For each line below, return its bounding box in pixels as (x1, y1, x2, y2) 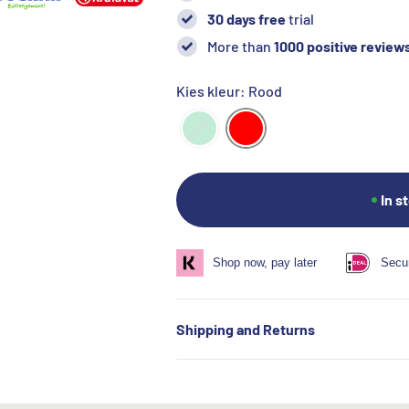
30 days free (206, 10, 288, 28)
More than (206, 37, 274, 56)
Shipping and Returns (175, 320, 315, 338)
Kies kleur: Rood (175, 82, 282, 100)
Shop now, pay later (212, 255, 317, 269)
